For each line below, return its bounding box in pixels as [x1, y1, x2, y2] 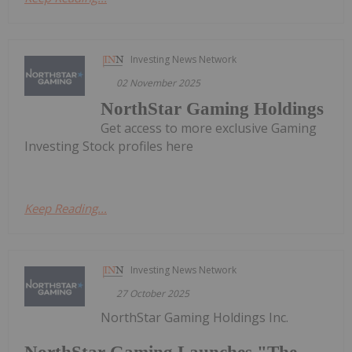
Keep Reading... [24, 200, 107, 216]
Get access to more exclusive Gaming [101, 119, 317, 137]
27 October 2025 [116, 286, 190, 300]
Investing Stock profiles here [24, 137, 193, 155]
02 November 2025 [116, 75, 201, 90]
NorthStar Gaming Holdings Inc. [101, 308, 289, 326]
